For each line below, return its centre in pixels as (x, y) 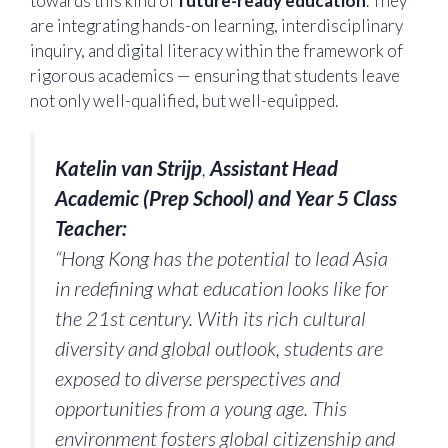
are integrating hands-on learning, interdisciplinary (216, 25)
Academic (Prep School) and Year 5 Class (226, 198)
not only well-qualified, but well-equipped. (185, 100)
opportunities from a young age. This (201, 408)
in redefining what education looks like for (221, 288)
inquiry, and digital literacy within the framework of (216, 50)
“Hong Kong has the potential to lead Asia (221, 258)
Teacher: (91, 228)
